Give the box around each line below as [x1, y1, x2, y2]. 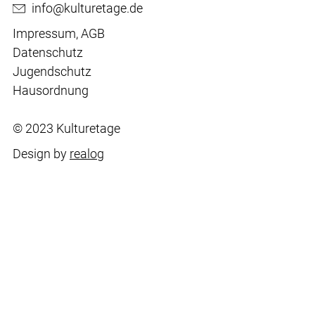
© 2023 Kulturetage [13, 121, 120, 136]
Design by [13, 146, 70, 162]
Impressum [13, 26, 76, 41]
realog [70, 146, 104, 162]
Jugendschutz [13, 64, 91, 79]
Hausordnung [13, 83, 89, 98]
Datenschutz [13, 45, 83, 60]
